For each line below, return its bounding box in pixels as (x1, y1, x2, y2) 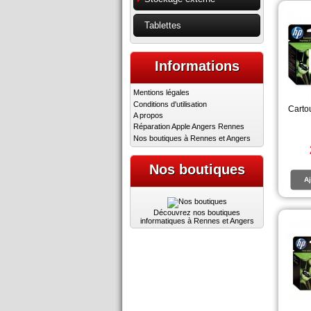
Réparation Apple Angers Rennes (133, 122, 244, 131)
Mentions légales (133, 88, 190, 97)
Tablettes (144, 20, 181, 31)
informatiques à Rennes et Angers (140, 216, 254, 225)
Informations (154, 58, 239, 74)
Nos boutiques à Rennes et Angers (133, 133, 251, 142)
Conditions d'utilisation (133, 99, 207, 108)
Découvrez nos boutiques (153, 208, 240, 217)
